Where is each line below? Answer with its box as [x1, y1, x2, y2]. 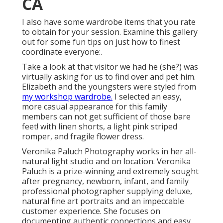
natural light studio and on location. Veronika [22, 156, 191, 167]
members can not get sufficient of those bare [22, 111, 191, 122]
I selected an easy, [112, 91, 182, 103]
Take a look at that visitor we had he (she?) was [22, 61, 198, 73]
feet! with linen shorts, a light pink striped [22, 121, 177, 132]
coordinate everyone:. [22, 46, 102, 58]
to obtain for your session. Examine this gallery [22, 26, 198, 38]
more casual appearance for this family [22, 101, 167, 112]
